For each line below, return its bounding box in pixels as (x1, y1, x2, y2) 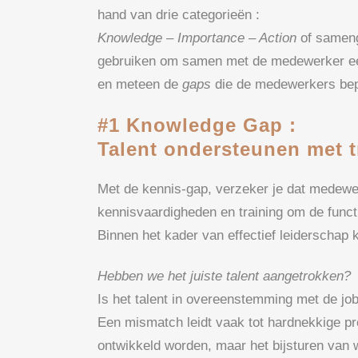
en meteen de (97, 76, 182, 92)
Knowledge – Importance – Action (97, 30, 296, 46)
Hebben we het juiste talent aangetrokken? (97, 268, 351, 284)
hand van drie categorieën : (97, 6, 260, 22)
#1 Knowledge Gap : (97, 113, 296, 136)
